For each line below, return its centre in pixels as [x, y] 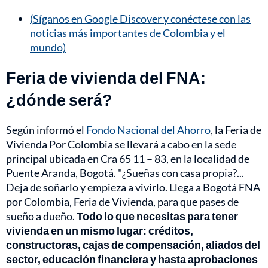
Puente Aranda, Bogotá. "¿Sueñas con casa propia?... [125, 173]
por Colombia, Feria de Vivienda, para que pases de [122, 202]
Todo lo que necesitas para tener [157, 216]
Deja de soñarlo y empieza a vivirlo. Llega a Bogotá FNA [133, 188]
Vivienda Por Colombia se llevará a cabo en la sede [121, 144]
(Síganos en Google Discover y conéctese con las [140, 19]
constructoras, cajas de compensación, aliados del [133, 245]
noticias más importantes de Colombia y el [128, 33]
